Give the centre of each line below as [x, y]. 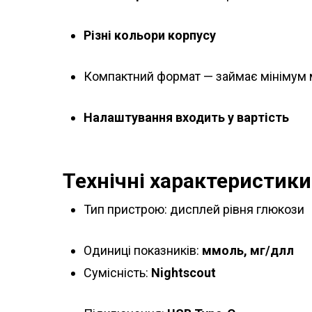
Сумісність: [117, 273]
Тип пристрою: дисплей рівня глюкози [194, 210]
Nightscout [184, 273]
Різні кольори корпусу [150, 36]
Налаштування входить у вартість [186, 118]
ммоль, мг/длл [248, 251]
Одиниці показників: [143, 251]
